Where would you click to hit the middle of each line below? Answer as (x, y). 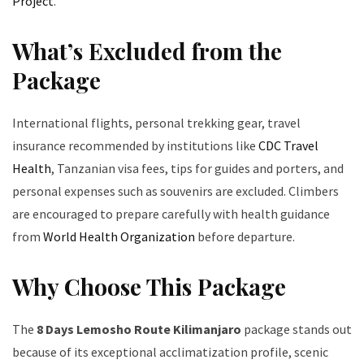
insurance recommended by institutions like (135, 146)
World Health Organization (119, 237)
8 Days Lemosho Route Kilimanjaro (139, 329)
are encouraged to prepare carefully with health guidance (171, 214)
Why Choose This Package (149, 287)
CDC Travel (288, 146)
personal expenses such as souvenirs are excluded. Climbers (175, 191)
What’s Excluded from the (147, 51)
